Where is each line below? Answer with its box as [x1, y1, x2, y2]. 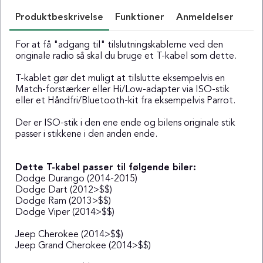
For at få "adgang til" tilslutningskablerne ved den [15, 40, 223, 50]
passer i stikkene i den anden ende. [15, 129, 157, 139]
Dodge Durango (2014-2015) [15, 174, 137, 184]
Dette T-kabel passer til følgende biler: [15, 163, 196, 173]
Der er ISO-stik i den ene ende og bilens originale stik [15, 118, 235, 128]
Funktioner [115, 12, 164, 22]
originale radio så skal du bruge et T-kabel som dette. [15, 51, 237, 61]
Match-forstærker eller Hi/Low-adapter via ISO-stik [15, 85, 230, 95]
